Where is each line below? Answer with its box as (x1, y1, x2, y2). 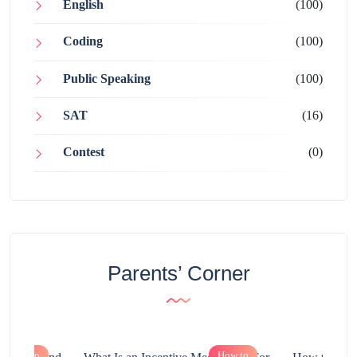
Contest (63, 145, 104, 159)
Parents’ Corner (107, 261, 250, 285)
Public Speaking (63, 71, 151, 85)
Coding (63, 34, 103, 49)
